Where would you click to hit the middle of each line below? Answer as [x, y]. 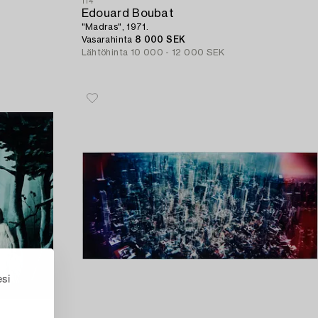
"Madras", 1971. [115, 27]
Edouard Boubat [128, 13]
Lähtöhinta [105, 52]
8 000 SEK [160, 39]
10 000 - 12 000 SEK [177, 52]
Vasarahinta [108, 39]
